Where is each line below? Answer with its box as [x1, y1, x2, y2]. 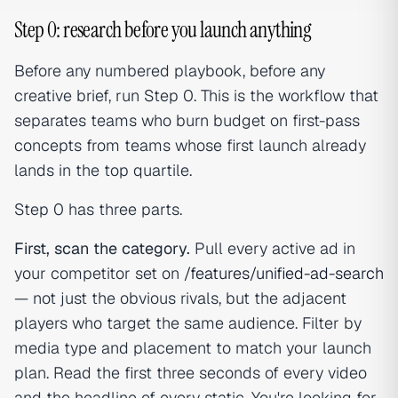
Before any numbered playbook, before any [14, 60, 325, 82]
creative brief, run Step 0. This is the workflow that [14, 85, 378, 107]
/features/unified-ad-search [184, 263, 384, 284]
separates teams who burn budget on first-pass [14, 110, 360, 131]
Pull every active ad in [190, 238, 355, 259]
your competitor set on [14, 263, 184, 284]
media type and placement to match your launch [14, 338, 371, 359]
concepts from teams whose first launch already [14, 135, 366, 156]
